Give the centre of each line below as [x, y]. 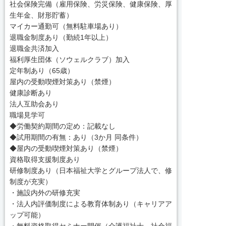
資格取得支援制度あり [45, 159]
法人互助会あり [34, 104]
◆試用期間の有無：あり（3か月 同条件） [76, 137]
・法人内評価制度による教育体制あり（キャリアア [91, 204]
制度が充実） [31, 181]
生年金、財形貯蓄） [41, 15]
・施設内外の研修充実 [45, 192]
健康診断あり [31, 93]
